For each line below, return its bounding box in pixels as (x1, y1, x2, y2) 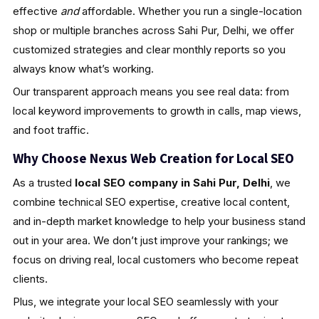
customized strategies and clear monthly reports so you (12, 42, 286, 56)
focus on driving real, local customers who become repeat (12, 252, 298, 266)
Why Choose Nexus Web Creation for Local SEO (12, 149, 294, 167)
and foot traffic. (12, 122, 89, 137)
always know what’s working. (12, 61, 154, 75)
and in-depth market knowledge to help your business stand (12, 214, 305, 228)
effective (12, 4, 61, 18)
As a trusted (12, 175, 75, 189)
